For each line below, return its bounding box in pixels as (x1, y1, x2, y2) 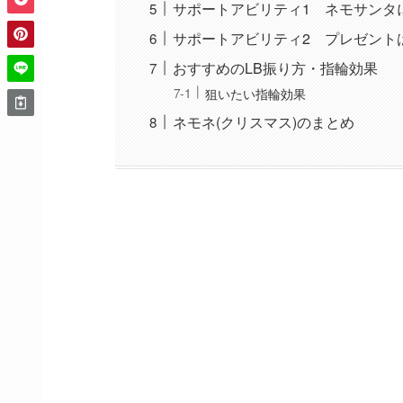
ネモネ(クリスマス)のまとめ (173, 111, 354, 132)
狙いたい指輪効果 (204, 83, 306, 103)
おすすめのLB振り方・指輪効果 (173, 58, 378, 79)
